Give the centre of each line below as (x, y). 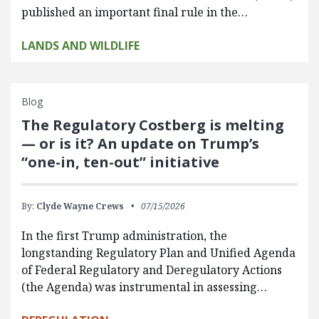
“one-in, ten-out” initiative (138, 162)
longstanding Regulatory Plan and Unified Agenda (158, 253)
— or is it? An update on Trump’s (140, 143)
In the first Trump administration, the (124, 236)
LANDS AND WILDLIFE (80, 46)
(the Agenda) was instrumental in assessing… (144, 287)
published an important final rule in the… (135, 12)
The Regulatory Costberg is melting (153, 125)
